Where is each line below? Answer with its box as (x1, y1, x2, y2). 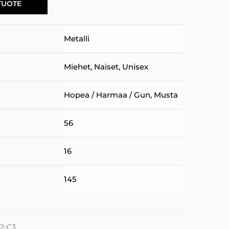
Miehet (64, 62, 91, 72)
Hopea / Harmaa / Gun (64, 90, 151, 100)
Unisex (122, 62, 149, 72)
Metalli (64, 34, 90, 44)
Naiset (94, 62, 119, 72)
